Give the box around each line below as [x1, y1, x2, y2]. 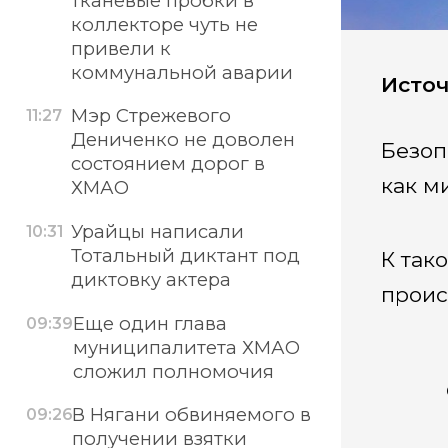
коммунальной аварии [70, 60, 293, 84]
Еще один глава [73, 311, 228, 335]
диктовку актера [70, 268, 231, 292]
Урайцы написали [70, 220, 244, 244]
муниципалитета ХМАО [73, 335, 301, 359]
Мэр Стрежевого [70, 104, 231, 128]
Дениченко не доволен [70, 128, 295, 152]
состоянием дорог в [70, 152, 265, 176]
